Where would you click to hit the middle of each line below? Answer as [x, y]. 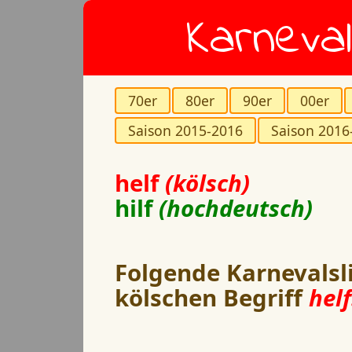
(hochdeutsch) [236, 208]
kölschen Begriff [212, 298]
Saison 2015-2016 [185, 130]
